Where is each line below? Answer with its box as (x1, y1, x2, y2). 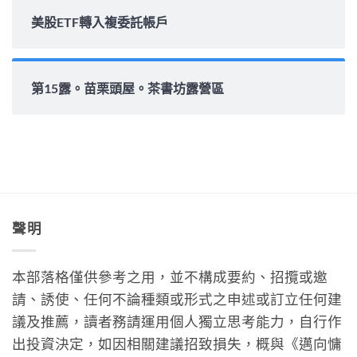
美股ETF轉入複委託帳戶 (31, 14, 168, 30)
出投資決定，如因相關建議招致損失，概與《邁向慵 (12, 335, 342, 352)
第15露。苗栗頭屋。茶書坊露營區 (31, 80, 224, 96)
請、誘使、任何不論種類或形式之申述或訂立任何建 (12, 290, 342, 308)
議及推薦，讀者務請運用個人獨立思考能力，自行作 (12, 312, 342, 330)
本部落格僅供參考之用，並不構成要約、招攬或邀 (12, 268, 328, 285)
